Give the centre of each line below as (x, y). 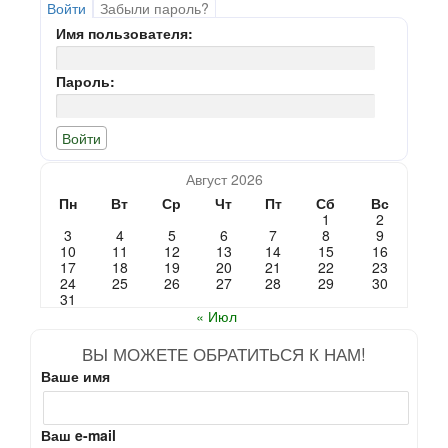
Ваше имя (75, 376)
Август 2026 (224, 179)
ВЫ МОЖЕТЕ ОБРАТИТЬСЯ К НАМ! (224, 353)
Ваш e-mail (78, 435)
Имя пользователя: (124, 33)
